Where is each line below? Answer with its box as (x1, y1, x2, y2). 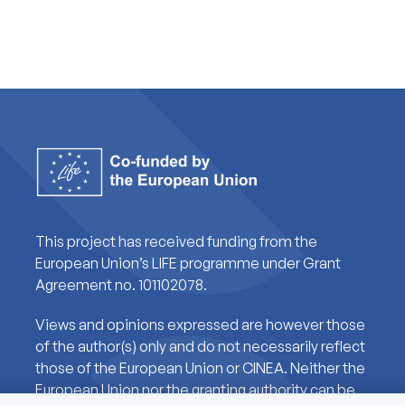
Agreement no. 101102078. (34, 275, 207, 294)
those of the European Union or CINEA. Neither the (34, 358, 365, 377)
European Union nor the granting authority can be (34, 380, 355, 399)
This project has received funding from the (34, 231, 317, 250)
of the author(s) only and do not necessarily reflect (34, 336, 365, 355)
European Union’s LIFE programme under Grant (34, 253, 341, 272)
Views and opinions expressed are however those (34, 315, 365, 334)
